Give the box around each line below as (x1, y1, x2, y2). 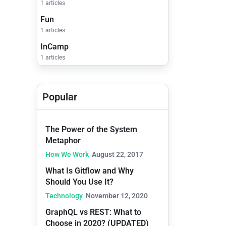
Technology (45, 192, 83, 200)
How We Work (45, 150, 89, 159)
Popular (42, 91, 77, 103)
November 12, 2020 (86, 192, 148, 200)
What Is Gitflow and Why (45, 166, 134, 176)
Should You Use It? (45, 177, 114, 187)
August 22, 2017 (92, 150, 143, 159)
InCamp (40, 42, 69, 52)
